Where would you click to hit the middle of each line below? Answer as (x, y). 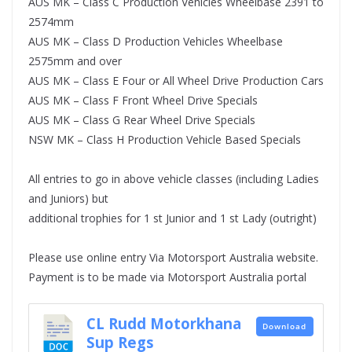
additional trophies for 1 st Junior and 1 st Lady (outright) (172, 218)
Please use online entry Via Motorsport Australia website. (173, 258)
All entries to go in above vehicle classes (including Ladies (174, 179)
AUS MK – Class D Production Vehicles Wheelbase (156, 42)
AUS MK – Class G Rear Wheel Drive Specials (142, 120)
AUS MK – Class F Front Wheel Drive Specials (143, 101)
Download (284, 326)
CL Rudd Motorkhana (163, 323)
